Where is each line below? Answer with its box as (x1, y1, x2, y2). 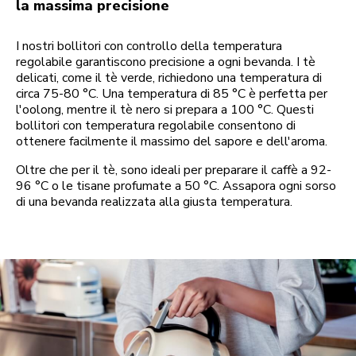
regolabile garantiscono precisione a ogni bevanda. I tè (16, 53, 315, 72)
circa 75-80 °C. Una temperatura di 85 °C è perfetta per (16, 85, 327, 103)
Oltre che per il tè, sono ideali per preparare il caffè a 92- (16, 161, 331, 180)
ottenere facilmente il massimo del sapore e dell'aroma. (16, 133, 327, 151)
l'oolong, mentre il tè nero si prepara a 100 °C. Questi (16, 101, 314, 119)
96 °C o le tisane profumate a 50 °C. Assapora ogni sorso (16, 177, 336, 195)
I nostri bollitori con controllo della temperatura (16, 37, 282, 56)
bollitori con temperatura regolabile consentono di (16, 117, 296, 135)
